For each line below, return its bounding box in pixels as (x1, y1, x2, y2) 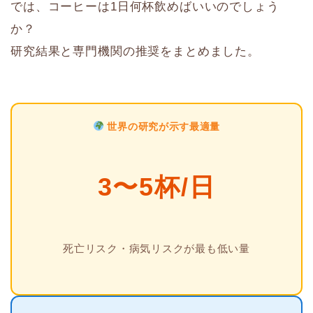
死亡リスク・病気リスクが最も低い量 (63, 242, 250, 254)
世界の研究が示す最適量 (103, 120, 221, 132)
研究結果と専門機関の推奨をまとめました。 (10, 44, 260, 58)
